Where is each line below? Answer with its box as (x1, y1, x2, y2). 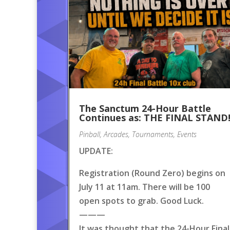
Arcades (104, 129, 128, 139)
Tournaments (132, 129, 174, 139)
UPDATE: (79, 145, 113, 157)
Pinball (79, 129, 100, 139)
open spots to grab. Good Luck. (79, 195, 204, 206)
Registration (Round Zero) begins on (79, 167, 225, 179)
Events (177, 129, 197, 139)
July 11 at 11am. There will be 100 (79, 181, 210, 193)
